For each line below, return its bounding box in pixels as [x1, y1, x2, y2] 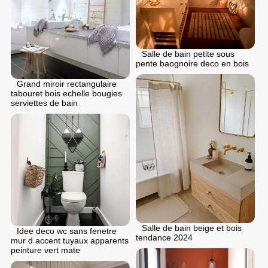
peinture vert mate [11, 245, 80, 255]
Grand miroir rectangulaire [17, 79, 117, 89]
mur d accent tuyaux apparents [11, 235, 129, 245]
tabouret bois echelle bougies [11, 89, 122, 99]
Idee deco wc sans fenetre [17, 226, 117, 236]
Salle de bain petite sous [142, 48, 234, 59]
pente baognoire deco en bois [136, 58, 249, 68]
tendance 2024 [136, 232, 193, 242]
